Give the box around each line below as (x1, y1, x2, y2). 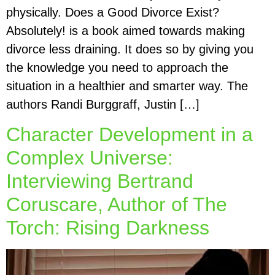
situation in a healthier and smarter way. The (6, 79, 248, 93)
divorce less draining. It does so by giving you (6, 42, 254, 56)
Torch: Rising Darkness (6, 216, 209, 239)
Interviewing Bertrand (6, 169, 193, 192)
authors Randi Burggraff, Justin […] (6, 98, 199, 112)
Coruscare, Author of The (6, 193, 227, 215)
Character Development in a (6, 123, 253, 145)
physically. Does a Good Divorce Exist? (6, 6, 219, 20)
